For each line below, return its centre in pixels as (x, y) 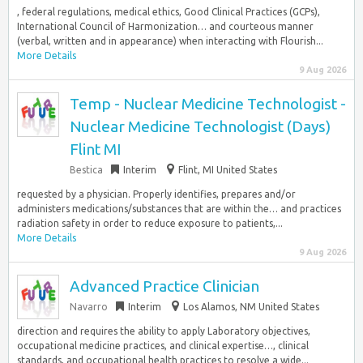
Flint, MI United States (228, 170)
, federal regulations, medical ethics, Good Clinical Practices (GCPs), (169, 12)
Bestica (86, 170)
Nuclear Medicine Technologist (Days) (200, 126)
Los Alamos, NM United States (251, 307)
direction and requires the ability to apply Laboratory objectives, (164, 331)
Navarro (89, 307)
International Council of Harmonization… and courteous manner (165, 26)
